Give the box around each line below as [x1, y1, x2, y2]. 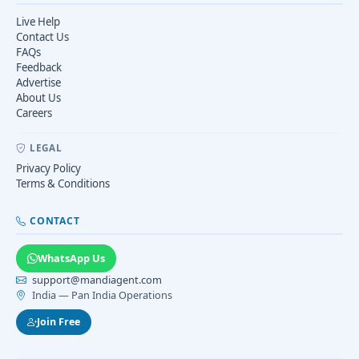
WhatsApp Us [38, 251, 105, 266]
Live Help [16, 14, 60, 30]
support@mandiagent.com [32, 272, 162, 288]
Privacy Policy [16, 161, 81, 176]
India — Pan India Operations [30, 288, 172, 303]
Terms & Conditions [16, 176, 110, 192]
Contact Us [16, 30, 69, 45]
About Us [16, 91, 61, 106]
